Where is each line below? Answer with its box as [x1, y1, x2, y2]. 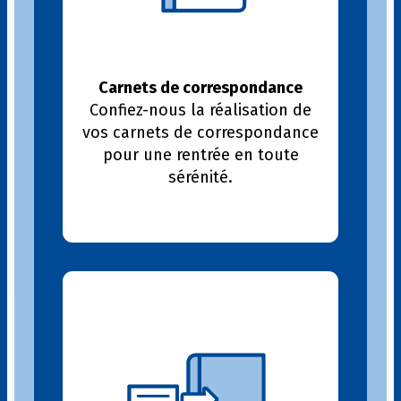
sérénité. [168, 166, 233, 187]
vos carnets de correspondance [82, 122, 319, 142]
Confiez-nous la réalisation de [90, 99, 311, 120]
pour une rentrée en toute [102, 144, 299, 165]
